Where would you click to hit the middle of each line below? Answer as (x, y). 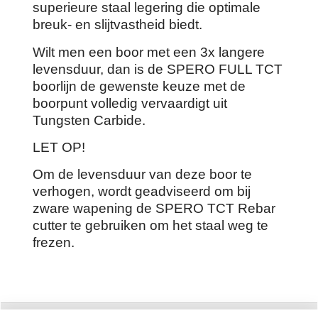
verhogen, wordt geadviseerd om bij (142, 192)
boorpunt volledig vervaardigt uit (130, 103)
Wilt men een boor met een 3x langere (149, 52)
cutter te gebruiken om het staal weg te (150, 226)
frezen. (54, 243)
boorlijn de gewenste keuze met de (139, 86)
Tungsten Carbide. (89, 120)
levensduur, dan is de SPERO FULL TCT (158, 69)
